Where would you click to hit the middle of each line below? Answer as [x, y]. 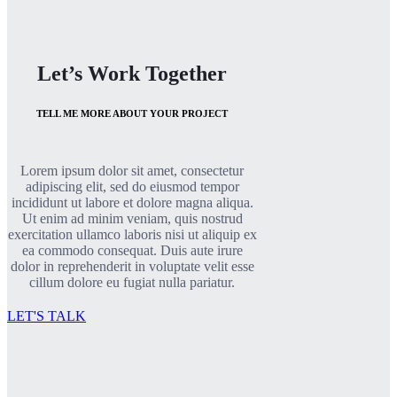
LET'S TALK [47, 316]
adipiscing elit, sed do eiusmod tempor [132, 187]
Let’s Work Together [132, 74]
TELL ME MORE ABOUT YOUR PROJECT [132, 114]
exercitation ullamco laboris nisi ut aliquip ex [132, 235]
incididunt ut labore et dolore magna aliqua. [132, 203]
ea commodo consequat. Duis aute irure [132, 251]
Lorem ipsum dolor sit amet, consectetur [132, 171]
